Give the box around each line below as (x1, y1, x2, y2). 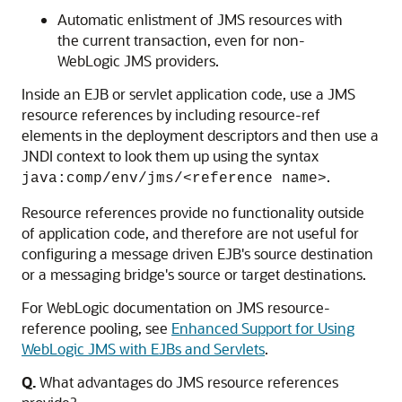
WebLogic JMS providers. (57, 51, 219, 70)
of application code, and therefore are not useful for (22, 223, 359, 242)
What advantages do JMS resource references (39, 372, 338, 391)
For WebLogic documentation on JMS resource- (22, 298, 330, 317)
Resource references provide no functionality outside (22, 203, 364, 222)
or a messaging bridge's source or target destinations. (22, 265, 366, 284)
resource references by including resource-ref (22, 105, 320, 124)
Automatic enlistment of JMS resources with (57, 10, 343, 29)
